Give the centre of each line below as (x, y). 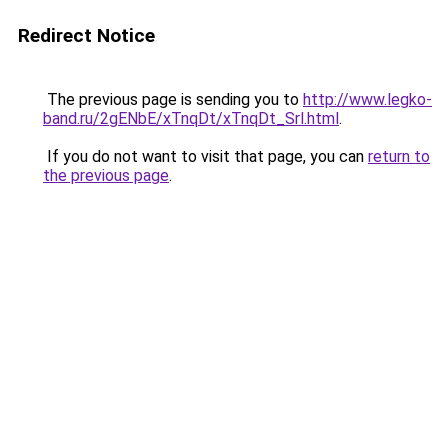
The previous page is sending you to (173, 99)
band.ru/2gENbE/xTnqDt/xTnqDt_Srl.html (191, 118)
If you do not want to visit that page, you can (205, 156)
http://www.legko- (367, 99)
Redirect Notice (86, 35)
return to (399, 156)
